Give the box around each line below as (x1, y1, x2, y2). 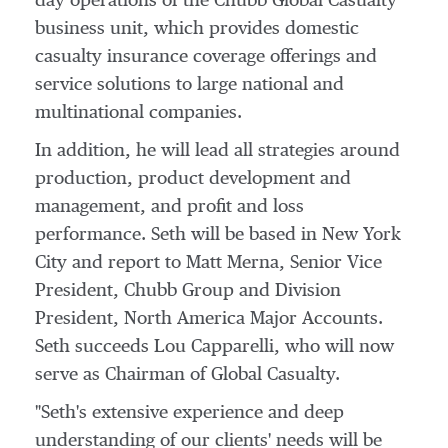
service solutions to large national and (35, 76, 344, 94)
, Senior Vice (279, 254, 382, 272)
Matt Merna (186, 254, 279, 272)
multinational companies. (35, 104, 242, 122)
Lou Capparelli (154, 338, 274, 356)
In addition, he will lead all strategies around (35, 142, 400, 160)
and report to (67, 254, 186, 272)
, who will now (274, 338, 394, 356)
